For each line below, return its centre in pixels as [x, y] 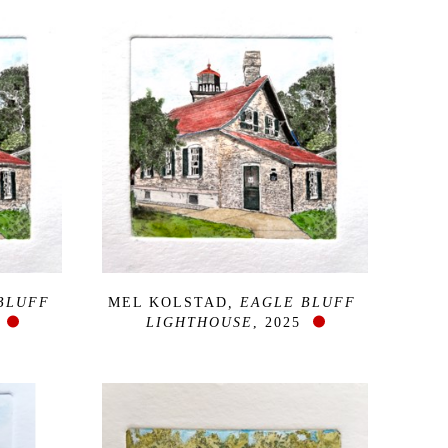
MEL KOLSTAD [168, 302]
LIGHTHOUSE [199, 322]
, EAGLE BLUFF [292, 302]
